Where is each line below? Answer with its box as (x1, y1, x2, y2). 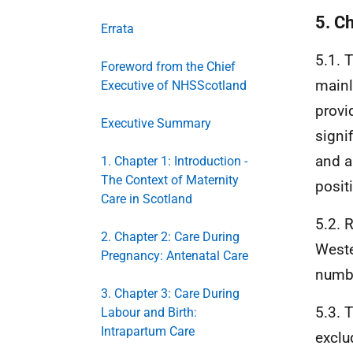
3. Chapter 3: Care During (101, 286, 240, 301)
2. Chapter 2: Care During (101, 229, 240, 244)
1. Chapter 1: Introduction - (101, 154, 247, 169)
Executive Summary (101, 116, 211, 131)
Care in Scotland (101, 191, 192, 206)
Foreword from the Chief (101, 59, 236, 74)
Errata (101, 21, 134, 36)
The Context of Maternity (101, 173, 239, 188)
